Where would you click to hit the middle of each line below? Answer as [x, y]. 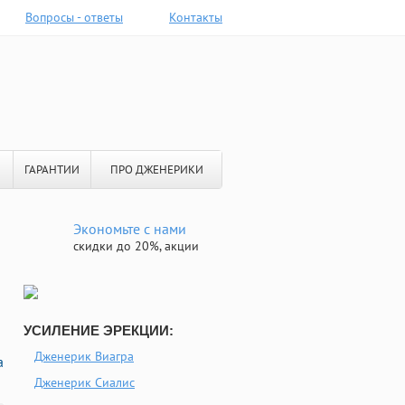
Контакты [196, 17]
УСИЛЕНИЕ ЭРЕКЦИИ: [99, 330]
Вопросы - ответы [74, 17]
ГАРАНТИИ [52, 170]
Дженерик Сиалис [85, 382]
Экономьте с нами [130, 229]
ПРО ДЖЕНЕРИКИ [156, 170]
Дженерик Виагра [84, 356]
